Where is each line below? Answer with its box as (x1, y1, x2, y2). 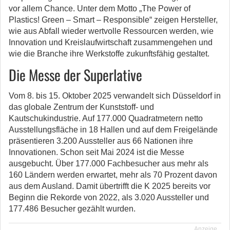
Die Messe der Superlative (9, 64, 142, 85)
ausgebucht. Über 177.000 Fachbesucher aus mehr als (9, 159, 208, 168)
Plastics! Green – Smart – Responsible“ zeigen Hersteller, (9, 15, 218, 24)
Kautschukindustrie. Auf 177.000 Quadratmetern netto (9, 114, 203, 123)
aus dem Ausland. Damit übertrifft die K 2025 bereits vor (9, 182, 210, 190)
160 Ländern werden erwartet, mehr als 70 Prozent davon (9, 170, 217, 179)
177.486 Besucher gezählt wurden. (9, 204, 136, 213)
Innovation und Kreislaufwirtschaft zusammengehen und (9, 38, 213, 47)
